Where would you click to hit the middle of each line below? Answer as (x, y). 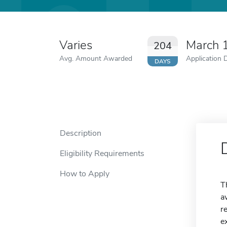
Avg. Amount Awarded (96, 58)
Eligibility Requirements (102, 154)
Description (81, 133)
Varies (76, 45)
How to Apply (85, 174)
